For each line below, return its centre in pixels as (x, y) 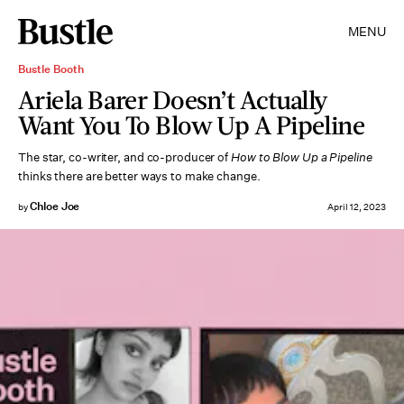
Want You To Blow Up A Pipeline (192, 124)
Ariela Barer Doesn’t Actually (173, 99)
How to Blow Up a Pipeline (302, 157)
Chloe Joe (55, 206)
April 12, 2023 (357, 207)
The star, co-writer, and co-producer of (124, 157)
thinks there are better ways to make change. (139, 176)
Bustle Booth (51, 69)
